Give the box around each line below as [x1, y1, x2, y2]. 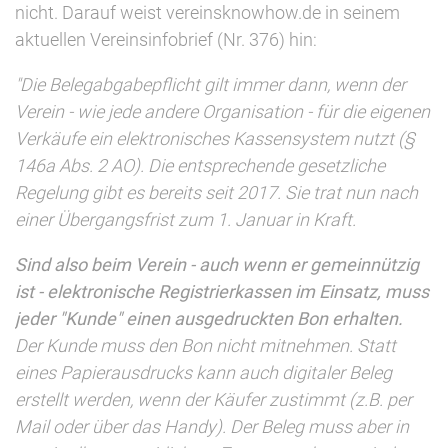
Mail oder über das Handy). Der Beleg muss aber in [15, 416, 409, 438]
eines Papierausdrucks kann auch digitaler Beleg [15, 362, 392, 384]
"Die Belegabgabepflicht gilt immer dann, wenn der [15, 74, 406, 96]
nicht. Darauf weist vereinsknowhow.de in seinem [15, 2, 400, 24]
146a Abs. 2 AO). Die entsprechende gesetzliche [15, 155, 385, 177]
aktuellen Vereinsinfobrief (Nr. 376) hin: [15, 29, 317, 51]
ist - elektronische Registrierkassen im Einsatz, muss [15, 281, 429, 303]
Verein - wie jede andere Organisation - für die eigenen [15, 101, 430, 123]
